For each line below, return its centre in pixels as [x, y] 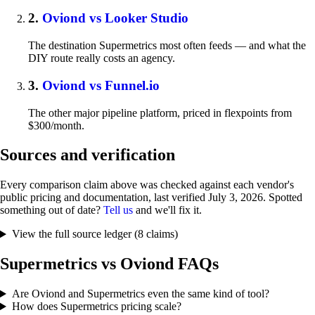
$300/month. [56, 125]
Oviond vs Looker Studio [115, 18]
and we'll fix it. [167, 210]
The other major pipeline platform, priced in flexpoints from [160, 112]
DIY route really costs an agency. [102, 58]
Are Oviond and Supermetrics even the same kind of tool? [140, 294]
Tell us [118, 210]
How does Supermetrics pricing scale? [96, 307]
